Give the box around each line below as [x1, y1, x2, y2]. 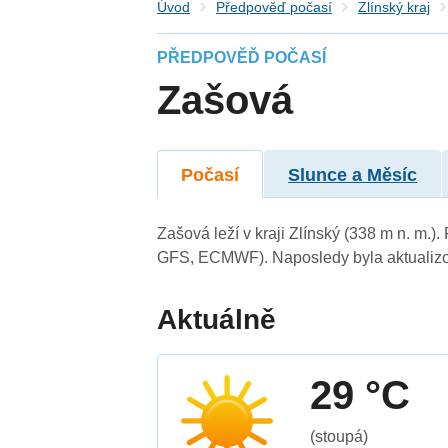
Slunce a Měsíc [288, 164, 418, 185]
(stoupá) [310, 427, 369, 445]
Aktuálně [157, 303, 277, 335]
